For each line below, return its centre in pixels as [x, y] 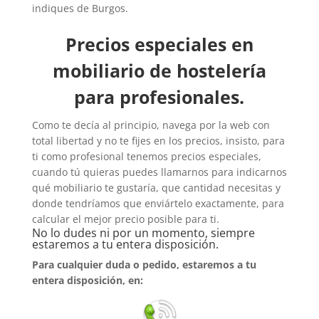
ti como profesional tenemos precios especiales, [146, 156]
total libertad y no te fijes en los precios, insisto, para [158, 140]
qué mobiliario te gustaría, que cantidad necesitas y [156, 187]
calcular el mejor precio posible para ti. [125, 219]
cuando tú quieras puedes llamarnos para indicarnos [159, 172]
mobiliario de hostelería [159, 70]
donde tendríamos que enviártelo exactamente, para [158, 203]
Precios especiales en [159, 44]
